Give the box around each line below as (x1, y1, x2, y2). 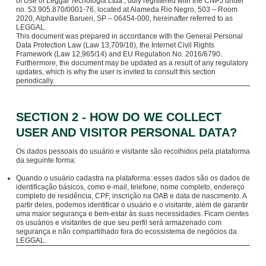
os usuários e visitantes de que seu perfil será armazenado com (15, 218, 221, 227)
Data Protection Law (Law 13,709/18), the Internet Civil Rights (15, 40, 214, 49)
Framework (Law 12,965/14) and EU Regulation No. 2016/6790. (15, 49, 222, 58)
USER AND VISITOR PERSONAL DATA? (15, 125, 237, 139)
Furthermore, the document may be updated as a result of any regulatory (15, 58, 248, 67)
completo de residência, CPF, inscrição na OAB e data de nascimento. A (15, 191, 246, 200)
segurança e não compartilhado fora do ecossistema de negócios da (15, 227, 237, 236)
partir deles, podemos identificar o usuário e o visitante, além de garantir (15, 200, 248, 209)
